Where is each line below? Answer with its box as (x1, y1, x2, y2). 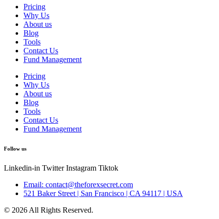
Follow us (4, 145, 26, 152)
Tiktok (98, 163, 118, 172)
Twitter (42, 163, 64, 172)
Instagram (66, 163, 96, 172)
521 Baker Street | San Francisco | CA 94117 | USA (23, 189, 183, 197)
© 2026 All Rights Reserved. (4, 205, 93, 214)
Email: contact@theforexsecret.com (23, 180, 133, 189)
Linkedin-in (4, 163, 40, 172)
